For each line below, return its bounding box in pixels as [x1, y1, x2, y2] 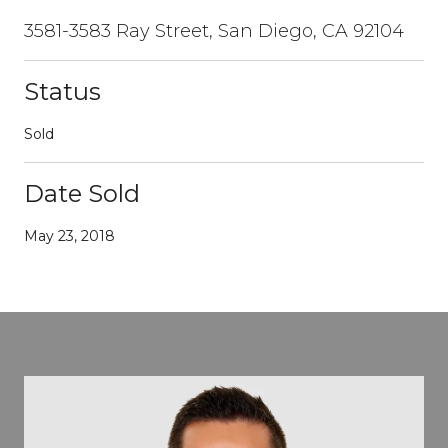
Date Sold [24, 178, 140, 208]
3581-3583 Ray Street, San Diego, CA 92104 [24, 19, 404, 42]
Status [24, 76, 101, 106]
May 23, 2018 [24, 226, 115, 245]
